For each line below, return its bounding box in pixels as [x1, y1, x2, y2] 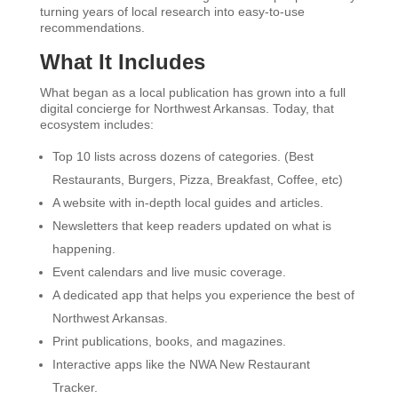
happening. [52, 242, 115, 256]
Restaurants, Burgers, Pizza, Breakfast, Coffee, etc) [52, 172, 343, 187]
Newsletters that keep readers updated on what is [52, 219, 331, 233]
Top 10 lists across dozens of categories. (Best [52, 149, 314, 163]
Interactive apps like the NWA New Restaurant [52, 357, 310, 371]
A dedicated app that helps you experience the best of [52, 288, 354, 302]
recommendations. [39, 20, 145, 35]
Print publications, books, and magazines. [52, 334, 286, 348]
